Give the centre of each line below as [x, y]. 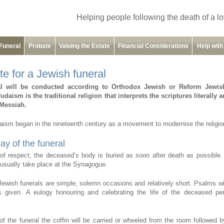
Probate [39, 46]
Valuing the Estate [84, 46]
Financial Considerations [153, 46]
